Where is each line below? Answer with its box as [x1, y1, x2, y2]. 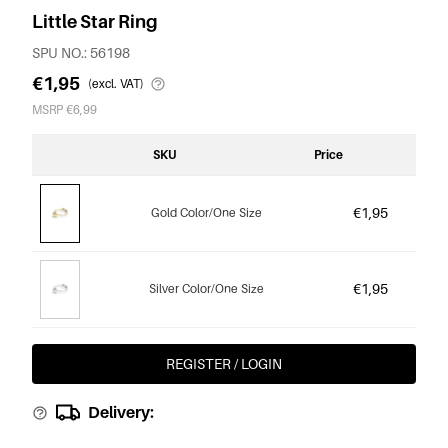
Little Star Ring [32, 10, 158, 32]
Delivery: [88, 401, 154, 422]
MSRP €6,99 [32, 101, 97, 117]
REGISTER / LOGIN [166, 354, 282, 372]
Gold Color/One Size [150, 204, 262, 220]
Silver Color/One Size [148, 280, 264, 296]
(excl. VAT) [88, 75, 144, 91]
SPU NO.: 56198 [32, 43, 130, 61]
